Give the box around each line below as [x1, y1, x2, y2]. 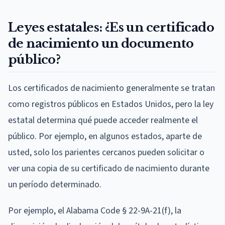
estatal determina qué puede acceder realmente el [8, 114, 198, 127]
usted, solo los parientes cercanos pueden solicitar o [8, 146, 204, 159]
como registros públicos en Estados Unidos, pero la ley [8, 97, 213, 110]
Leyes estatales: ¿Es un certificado [8, 20, 214, 35]
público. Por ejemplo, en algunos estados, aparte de [8, 130, 202, 143]
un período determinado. [8, 178, 101, 191]
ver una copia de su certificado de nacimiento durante [8, 162, 209, 175]
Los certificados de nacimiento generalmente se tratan [8, 81, 215, 94]
